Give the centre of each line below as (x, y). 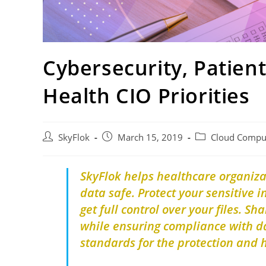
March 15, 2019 (150, 138)
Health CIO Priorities (146, 96)
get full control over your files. (162, 210)
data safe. (109, 193)
